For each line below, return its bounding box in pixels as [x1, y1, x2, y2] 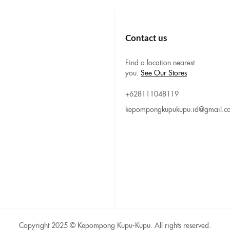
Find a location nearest [125, 57, 195, 68]
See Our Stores [141, 67, 187, 78]
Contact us [125, 34, 167, 43]
